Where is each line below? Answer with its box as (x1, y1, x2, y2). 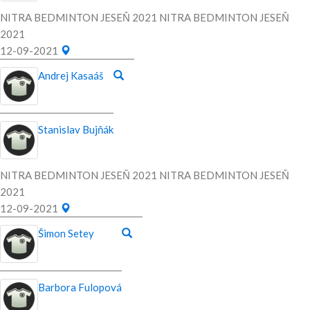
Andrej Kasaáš (38, 69, 104, 82)
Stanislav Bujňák (38, 123, 113, 136)
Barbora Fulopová (38, 281, 122, 294)
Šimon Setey (38, 227, 94, 240)
